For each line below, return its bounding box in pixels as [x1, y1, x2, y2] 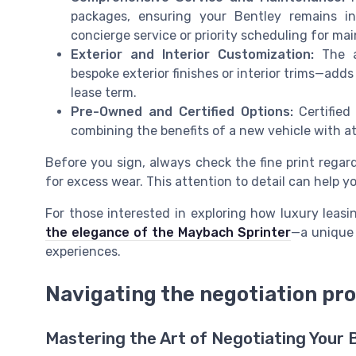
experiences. [45, 243, 121, 259]
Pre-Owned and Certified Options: [71, 103, 293, 119]
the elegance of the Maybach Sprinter [45, 224, 291, 240]
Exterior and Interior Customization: [71, 46, 314, 62]
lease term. [71, 84, 137, 100]
